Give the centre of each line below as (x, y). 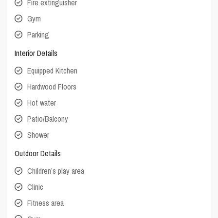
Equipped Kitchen (53, 71)
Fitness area (46, 203)
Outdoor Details (38, 154)
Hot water (42, 103)
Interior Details (36, 53)
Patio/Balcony (48, 119)
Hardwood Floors (52, 87)
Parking (38, 35)
